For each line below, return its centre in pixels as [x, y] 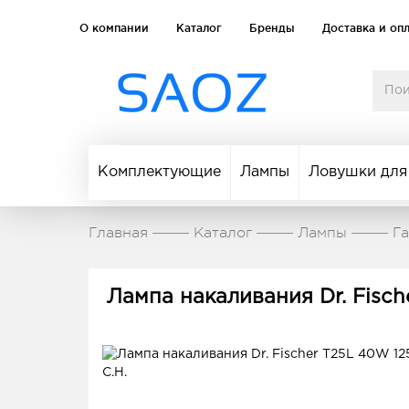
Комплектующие [159, 172]
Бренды [272, 28]
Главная [118, 233]
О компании [114, 28]
